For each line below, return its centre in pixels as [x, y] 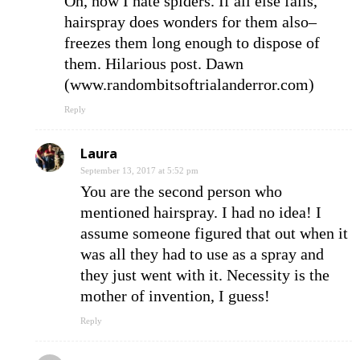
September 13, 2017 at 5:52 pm [139, 171]
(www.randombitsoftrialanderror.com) [189, 85]
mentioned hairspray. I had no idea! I [201, 213]
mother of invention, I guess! [175, 296]
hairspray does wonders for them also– [190, 22]
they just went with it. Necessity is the [205, 275]
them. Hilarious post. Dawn [154, 64]
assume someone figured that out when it [214, 233]
